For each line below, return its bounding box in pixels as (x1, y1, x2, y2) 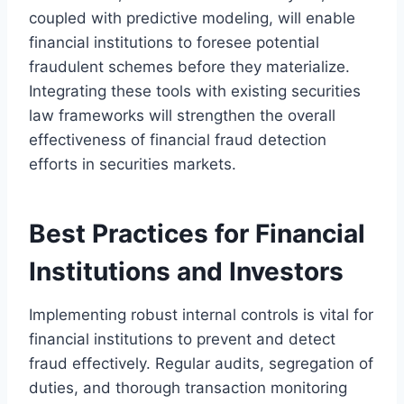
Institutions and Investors (29, 255, 344, 287)
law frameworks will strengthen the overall (29, 106, 335, 124)
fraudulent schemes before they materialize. (29, 57, 350, 76)
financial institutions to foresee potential (29, 32, 319, 51)
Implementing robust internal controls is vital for (29, 305, 373, 324)
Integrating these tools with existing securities (29, 81, 361, 100)
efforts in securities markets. (29, 154, 236, 173)
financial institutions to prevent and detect (29, 329, 335, 348)
